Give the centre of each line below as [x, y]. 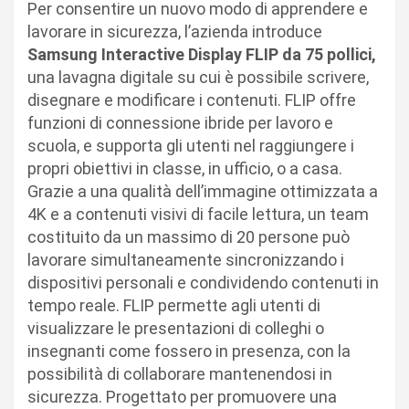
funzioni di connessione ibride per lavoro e [180, 123]
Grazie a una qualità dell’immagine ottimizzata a [203, 192]
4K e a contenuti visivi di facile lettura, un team [198, 215]
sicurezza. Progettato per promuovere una [182, 397]
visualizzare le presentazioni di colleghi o [176, 329]
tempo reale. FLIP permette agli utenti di [174, 306]
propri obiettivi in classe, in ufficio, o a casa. [185, 169]
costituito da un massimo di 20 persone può [189, 237]
